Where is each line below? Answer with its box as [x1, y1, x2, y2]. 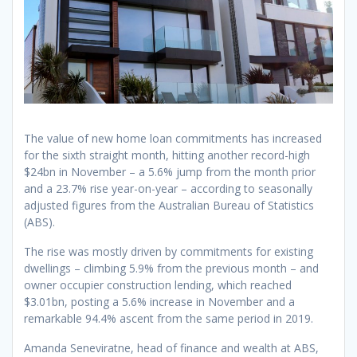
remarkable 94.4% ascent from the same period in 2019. [24, 311, 313, 327]
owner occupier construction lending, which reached [24, 277, 292, 293]
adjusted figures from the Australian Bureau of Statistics [24, 198, 314, 214]
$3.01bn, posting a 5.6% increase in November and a [24, 294, 295, 310]
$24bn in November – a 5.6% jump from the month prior [24, 164, 316, 180]
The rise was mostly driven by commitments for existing [24, 244, 313, 260]
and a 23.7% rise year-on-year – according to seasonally [24, 181, 312, 197]
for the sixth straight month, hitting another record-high [24, 147, 310, 163]
